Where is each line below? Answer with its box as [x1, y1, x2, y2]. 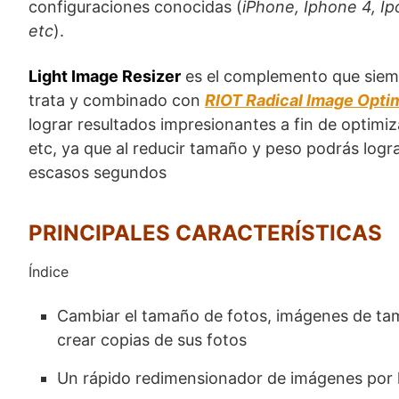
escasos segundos [28, 162, 167, 182]
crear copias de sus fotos [57, 330, 247, 349]
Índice [28, 262, 69, 281]
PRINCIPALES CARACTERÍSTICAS [28, 219, 382, 246]
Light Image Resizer [28, 66, 181, 85]
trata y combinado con [28, 90, 205, 110]
